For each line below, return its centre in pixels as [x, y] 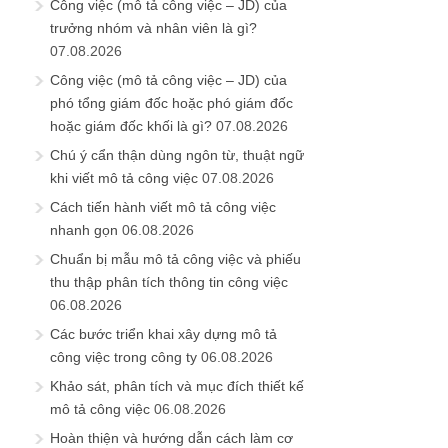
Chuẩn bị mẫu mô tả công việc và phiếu [175, 258]
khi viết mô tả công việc [124, 177]
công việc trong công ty [123, 356]
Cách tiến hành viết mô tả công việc [163, 206]
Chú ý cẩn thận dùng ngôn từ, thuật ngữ [177, 154]
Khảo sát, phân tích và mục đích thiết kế [177, 385]
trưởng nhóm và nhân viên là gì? [153, 27]
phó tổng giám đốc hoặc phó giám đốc [171, 102]
